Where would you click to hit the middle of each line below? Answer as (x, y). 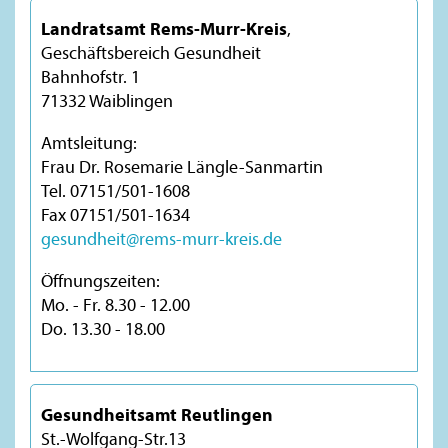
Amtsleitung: (89, 142)
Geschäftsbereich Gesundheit (151, 52)
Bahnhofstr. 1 (90, 76)
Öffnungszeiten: (100, 280)
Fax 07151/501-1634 (115, 214)
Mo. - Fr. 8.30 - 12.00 (115, 304)
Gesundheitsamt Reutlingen (157, 414)
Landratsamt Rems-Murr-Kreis (164, 28)
